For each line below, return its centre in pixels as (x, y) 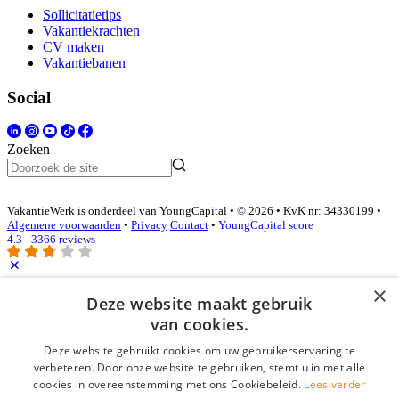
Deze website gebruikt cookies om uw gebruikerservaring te (199, 350)
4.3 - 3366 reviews (51, 239)
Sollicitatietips (82, 14)
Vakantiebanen (84, 62)
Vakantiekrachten (91, 30)
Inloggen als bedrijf (78, 302)
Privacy (149, 224)
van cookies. (199, 324)
